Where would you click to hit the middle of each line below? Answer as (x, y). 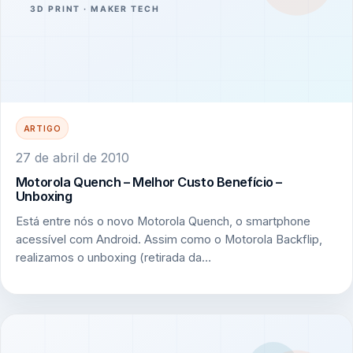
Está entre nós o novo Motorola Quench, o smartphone (163, 221)
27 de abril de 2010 (72, 157)
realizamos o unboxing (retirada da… (113, 257)
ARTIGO (42, 128)
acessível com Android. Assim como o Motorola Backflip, (169, 239)
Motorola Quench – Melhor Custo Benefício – (149, 182)
